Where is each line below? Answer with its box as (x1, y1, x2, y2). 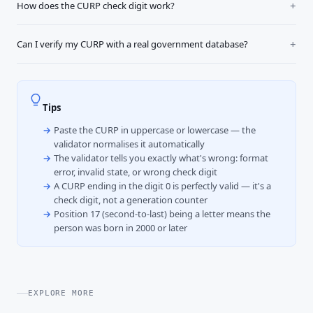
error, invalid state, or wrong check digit (54, 166, 217, 179)
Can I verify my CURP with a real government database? (17, 37, 248, 50)
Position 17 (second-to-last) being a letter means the (54, 208, 270, 221)
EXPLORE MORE (28, 289, 94, 298)
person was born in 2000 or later (54, 221, 187, 235)
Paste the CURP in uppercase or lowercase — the (54, 124, 256, 137)
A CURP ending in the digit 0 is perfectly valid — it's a (54, 180, 271, 193)
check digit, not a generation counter (54, 194, 208, 207)
